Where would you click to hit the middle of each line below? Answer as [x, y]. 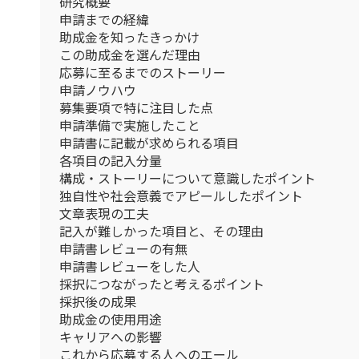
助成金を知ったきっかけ [129, 37]
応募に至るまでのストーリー [143, 73]
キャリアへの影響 [111, 337]
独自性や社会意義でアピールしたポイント [181, 196]
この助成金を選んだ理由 [130, 55]
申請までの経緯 [104, 20]
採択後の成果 [98, 302]
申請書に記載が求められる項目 [149, 143]
